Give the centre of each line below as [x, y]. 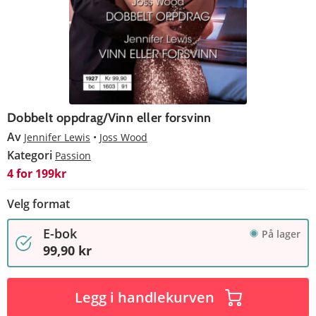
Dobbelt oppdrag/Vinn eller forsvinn [109, 117]
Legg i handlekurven [144, 297]
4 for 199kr [37, 173]
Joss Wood [123, 137]
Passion [73, 155]
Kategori [31, 155]
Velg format [38, 203]
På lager [281, 233]
